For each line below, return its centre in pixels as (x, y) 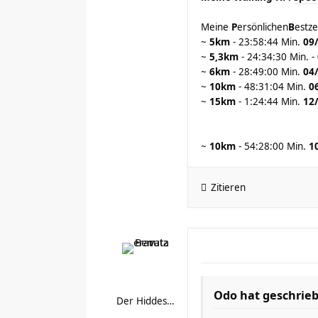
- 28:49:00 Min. (267, 72)
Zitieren (228, 187)
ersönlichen (263, 27)
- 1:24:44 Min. (269, 102)
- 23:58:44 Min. (267, 42)
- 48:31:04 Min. (272, 87)
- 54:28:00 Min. (272, 146)
